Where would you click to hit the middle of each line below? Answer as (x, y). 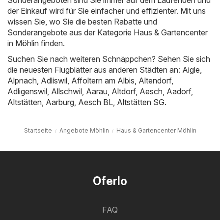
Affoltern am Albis (103, 81)
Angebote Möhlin (84, 131)
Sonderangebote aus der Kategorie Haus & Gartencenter (108, 33)
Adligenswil (27, 92)
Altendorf (155, 81)
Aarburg (60, 102)
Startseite (38, 131)
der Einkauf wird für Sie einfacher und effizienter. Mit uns (107, 11)
